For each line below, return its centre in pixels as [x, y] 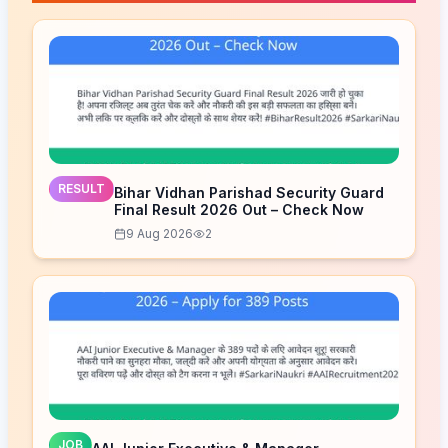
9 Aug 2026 [159, 233]
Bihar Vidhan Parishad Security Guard [249, 192]
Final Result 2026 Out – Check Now [239, 209]
